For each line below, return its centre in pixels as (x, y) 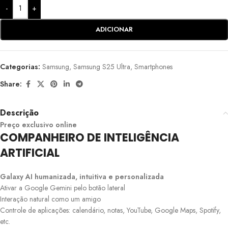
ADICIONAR (114, 29)
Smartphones (153, 66)
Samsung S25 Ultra (102, 66)
